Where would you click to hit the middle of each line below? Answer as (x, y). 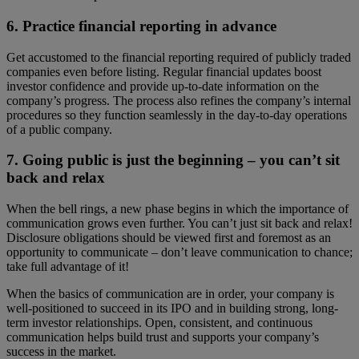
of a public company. (59, 129)
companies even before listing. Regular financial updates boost (164, 71)
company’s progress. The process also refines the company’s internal (179, 100)
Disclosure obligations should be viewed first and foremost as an (169, 238)
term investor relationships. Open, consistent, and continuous (159, 323)
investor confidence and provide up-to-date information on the (163, 86)
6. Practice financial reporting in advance (141, 26)
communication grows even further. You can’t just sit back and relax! (179, 224)
